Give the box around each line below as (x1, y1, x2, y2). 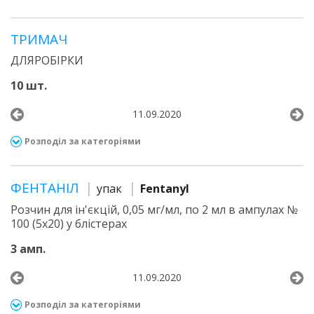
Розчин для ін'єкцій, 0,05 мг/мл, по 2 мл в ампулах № (11, 202, 298, 217)
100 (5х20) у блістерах (11, 216, 127, 231)
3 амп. (11, 241, 46, 257)
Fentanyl (140, 181, 189, 196)
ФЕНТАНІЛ (11, 179, 82, 197)
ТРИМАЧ (11, 30, 67, 48)
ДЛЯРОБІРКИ (11, 53, 83, 68)
